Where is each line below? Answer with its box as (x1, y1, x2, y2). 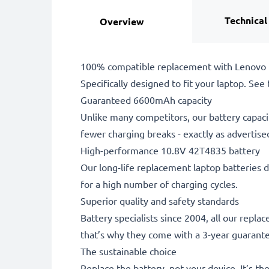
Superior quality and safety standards (80, 194, 239, 207)
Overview (100, 14, 145, 28)
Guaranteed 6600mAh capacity (80, 93, 212, 106)
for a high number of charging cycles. (80, 177, 238, 190)
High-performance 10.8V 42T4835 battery (80, 144, 260, 156)
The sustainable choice (80, 244, 177, 257)
